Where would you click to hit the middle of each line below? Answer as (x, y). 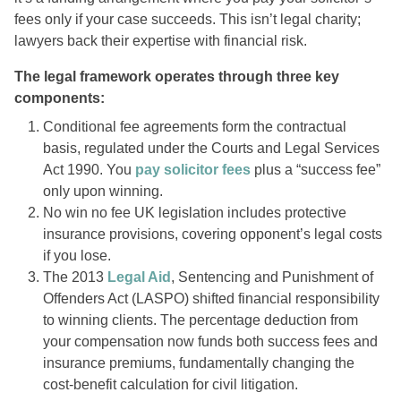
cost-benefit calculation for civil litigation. (171, 385)
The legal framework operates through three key (177, 77)
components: (60, 98)
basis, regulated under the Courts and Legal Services (211, 149)
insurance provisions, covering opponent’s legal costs (213, 235)
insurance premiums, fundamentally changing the (199, 363)
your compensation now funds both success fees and (210, 342)
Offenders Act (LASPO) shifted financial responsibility (211, 299)
